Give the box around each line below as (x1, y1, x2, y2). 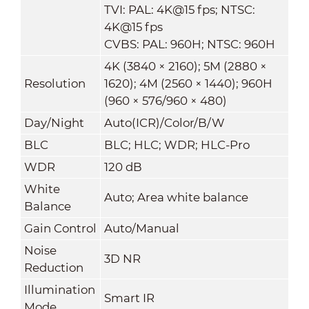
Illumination (23, 282, 95, 297)
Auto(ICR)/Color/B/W (103, 115, 225, 130)
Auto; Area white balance (103, 190, 248, 204)
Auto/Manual (103, 221, 179, 235)
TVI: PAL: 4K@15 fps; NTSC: (103, 2, 255, 17)
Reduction (23, 260, 83, 275)
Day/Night (23, 115, 84, 130)
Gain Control (23, 221, 97, 235)
